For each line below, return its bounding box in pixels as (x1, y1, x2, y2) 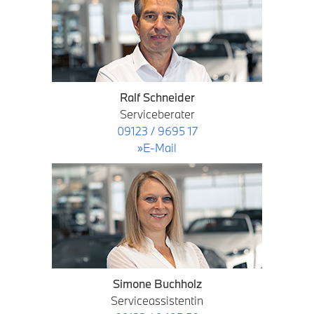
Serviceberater (119, 107, 195, 121)
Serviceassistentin (111, 293, 203, 308)
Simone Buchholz (112, 276, 202, 291)
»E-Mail (137, 140, 177, 155)
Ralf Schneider (119, 90, 195, 104)
